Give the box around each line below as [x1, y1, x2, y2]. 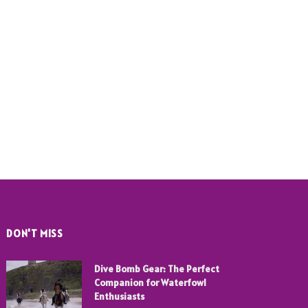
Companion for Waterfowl [94, 276, 207, 289]
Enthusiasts [94, 290, 145, 303]
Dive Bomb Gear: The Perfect [94, 263, 220, 276]
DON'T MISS [6, 227, 63, 241]
